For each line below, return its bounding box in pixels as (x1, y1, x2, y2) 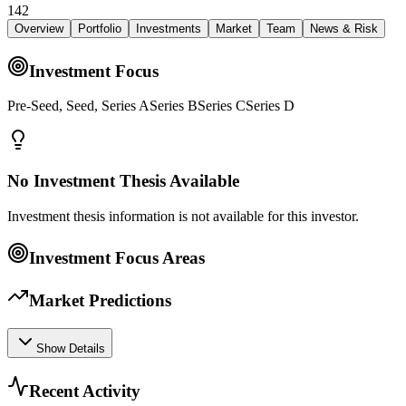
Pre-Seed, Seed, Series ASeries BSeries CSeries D (7, 98, 295, 114)
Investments (136, 21, 201, 35)
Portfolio (78, 21, 121, 35)
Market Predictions (29, 291, 171, 311)
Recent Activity (29, 381, 140, 401)
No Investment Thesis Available (7, 171, 239, 191)
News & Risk (310, 21, 378, 35)
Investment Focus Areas (29, 247, 205, 267)
